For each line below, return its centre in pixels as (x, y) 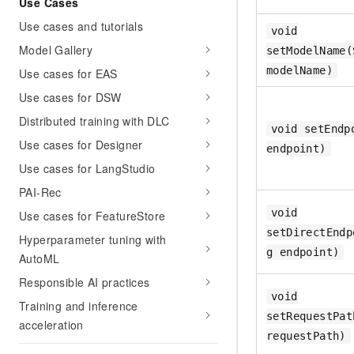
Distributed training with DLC (94, 121)
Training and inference (79, 306)
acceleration (51, 325)
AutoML (40, 258)
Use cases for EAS (68, 73)
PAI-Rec (40, 192)
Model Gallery (56, 50)
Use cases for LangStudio (87, 168)
